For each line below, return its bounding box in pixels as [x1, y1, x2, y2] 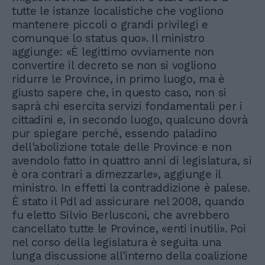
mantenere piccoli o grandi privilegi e [12, 18, 208, 32]
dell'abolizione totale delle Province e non [12, 140, 232, 154]
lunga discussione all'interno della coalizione [12, 249, 248, 263]
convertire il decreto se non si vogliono [12, 59, 216, 73]
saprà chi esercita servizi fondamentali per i [12, 99, 243, 114]
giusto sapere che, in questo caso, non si [12, 86, 227, 100]
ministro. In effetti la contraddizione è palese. [12, 181, 250, 195]
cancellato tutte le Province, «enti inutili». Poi [12, 222, 246, 236]
